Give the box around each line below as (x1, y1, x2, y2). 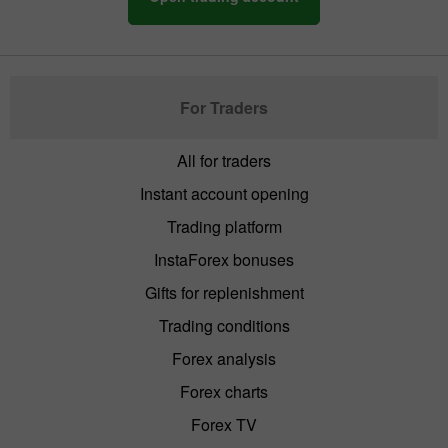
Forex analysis (172, 346, 276, 370)
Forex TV (191, 412, 257, 436)
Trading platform (166, 214, 282, 238)
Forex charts (180, 379, 268, 403)
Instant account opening (139, 181, 309, 205)
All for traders (177, 148, 271, 172)
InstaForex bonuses (154, 247, 294, 271)
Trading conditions (158, 313, 290, 337)
